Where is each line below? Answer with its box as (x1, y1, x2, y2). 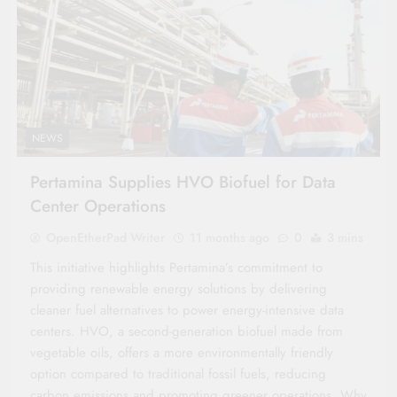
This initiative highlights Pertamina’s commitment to (30, 257, 323, 277)
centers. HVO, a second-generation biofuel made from (30, 321, 343, 341)
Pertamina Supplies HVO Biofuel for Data (30, 169, 336, 194)
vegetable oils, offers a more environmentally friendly (30, 342, 333, 362)
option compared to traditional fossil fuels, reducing (30, 363, 326, 384)
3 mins (327, 228, 363, 246)
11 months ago (190, 228, 269, 246)
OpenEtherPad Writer (46, 228, 165, 246)
